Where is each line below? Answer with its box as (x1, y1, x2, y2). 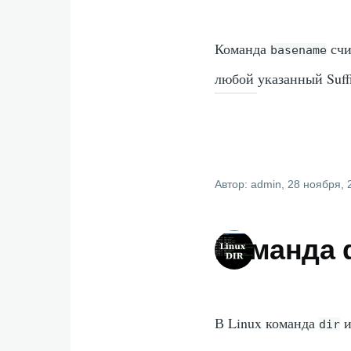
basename (270, 42, 327, 56)
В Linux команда (215, 313, 320, 332)
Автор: (215, 177, 251, 190)
